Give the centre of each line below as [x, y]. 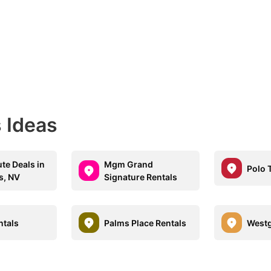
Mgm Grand [129, 164]
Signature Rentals [141, 177]
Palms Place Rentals [145, 223]
